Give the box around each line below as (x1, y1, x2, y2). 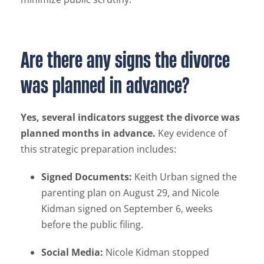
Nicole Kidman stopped (103, 245, 209, 259)
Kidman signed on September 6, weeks (41, 202, 213, 215)
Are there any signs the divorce (21, 45, 230, 74)
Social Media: (41, 245, 103, 259)
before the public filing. (41, 217, 143, 231)
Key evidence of (156, 126, 227, 140)
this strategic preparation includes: (21, 142, 176, 156)
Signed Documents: (41, 170, 132, 183)
